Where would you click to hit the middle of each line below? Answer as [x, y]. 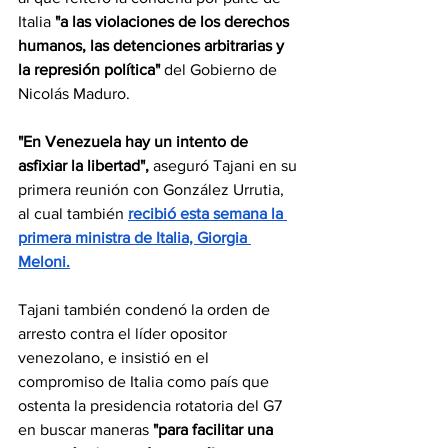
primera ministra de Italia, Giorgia [134, 237]
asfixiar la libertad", [83, 165]
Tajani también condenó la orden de [146, 309]
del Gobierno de [222, 69]
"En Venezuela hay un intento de [135, 141]
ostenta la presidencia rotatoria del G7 [152, 405]
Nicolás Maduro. [74, 93]
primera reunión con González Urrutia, [153, 189]
